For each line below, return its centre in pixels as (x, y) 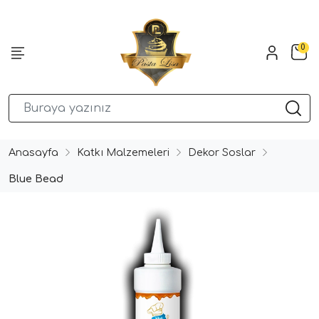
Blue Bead (36, 178)
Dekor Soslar (222, 152)
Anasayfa (33, 152)
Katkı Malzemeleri (123, 152)
